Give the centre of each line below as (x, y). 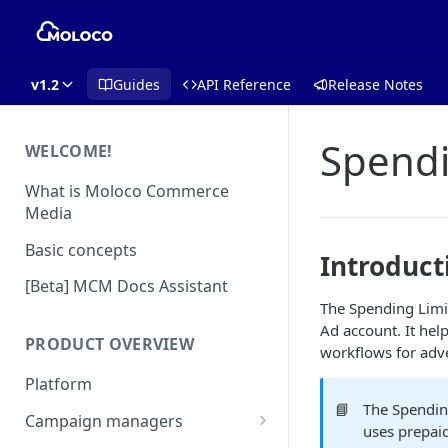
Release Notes (375, 84)
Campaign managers (104, 420)
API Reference (244, 84)
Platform (58, 384)
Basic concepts (81, 249)
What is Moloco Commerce (127, 190)
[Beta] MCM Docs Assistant (126, 286)
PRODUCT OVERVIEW (110, 344)
